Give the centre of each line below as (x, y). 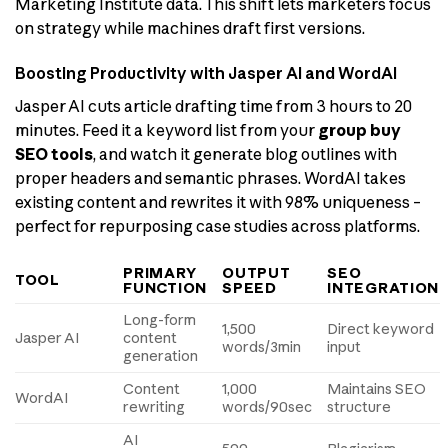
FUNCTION (165, 287)
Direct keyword (381, 328)
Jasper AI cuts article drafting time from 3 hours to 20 (213, 106)
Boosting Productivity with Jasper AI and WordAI (206, 73)
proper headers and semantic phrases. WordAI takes (210, 178)
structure (359, 406)
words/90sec (267, 406)
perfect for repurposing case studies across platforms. (217, 226)
